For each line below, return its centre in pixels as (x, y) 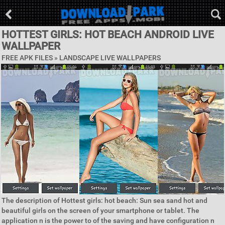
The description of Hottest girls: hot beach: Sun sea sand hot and (104, 200)
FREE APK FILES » (30, 58)
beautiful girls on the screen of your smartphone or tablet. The (100, 210)
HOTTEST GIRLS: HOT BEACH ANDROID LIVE (108, 35)
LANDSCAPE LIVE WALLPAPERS (110, 58)
